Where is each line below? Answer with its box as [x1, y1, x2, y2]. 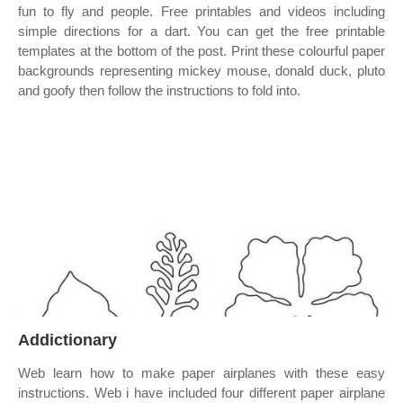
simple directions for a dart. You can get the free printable [18, 23, 385, 39]
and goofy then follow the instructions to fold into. [18, 83, 300, 98]
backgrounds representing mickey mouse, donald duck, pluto [18, 63, 385, 78]
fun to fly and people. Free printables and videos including [18, 4, 385, 19]
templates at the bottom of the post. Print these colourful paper [18, 43, 385, 58]
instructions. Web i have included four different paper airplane [18, 385, 385, 400]
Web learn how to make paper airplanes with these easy [18, 365, 385, 381]
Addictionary [18, 331, 117, 349]
